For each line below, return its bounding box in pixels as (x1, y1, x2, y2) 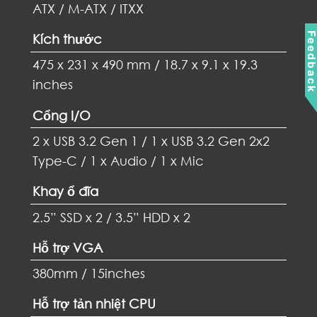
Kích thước (33, 31, 103, 47)
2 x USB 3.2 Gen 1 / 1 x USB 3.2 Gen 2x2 (33, 132, 270, 149)
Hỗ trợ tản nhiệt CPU (33, 296, 156, 312)
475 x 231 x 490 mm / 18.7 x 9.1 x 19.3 (33, 57, 258, 73)
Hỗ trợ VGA (33, 239, 103, 255)
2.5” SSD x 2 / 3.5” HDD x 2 (33, 209, 191, 225)
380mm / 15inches (33, 265, 146, 282)
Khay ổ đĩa (33, 183, 99, 200)
